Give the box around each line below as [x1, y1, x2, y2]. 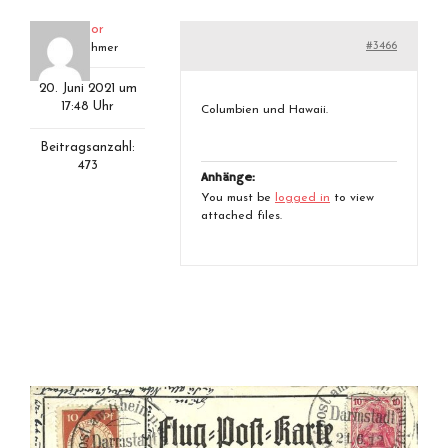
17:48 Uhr [61, 100, 114, 113]
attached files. [201, 210, 282, 222]
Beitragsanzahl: [40, 141, 135, 154]
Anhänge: [201, 170, 255, 185]
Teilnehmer [57, 42, 118, 54]
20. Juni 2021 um [38, 82, 137, 95]
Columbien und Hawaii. [201, 104, 328, 116]
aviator [59, 23, 104, 36]
